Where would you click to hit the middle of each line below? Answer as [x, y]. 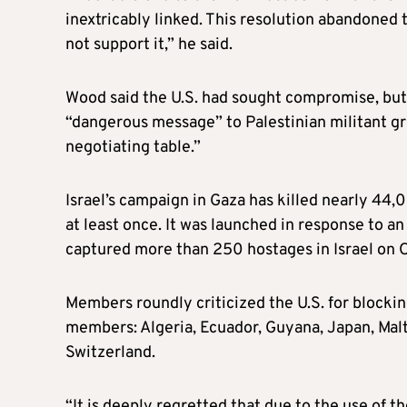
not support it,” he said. [149, 45]
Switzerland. [110, 352]
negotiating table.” [133, 147]
